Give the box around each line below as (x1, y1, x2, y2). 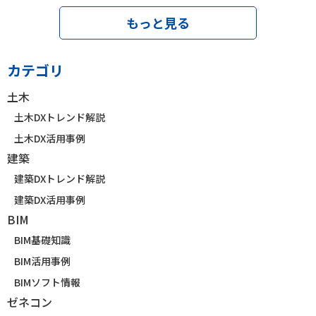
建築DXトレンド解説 (14, 171, 105, 186)
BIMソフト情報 (14, 274, 80, 289)
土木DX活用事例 (14, 130, 85, 145)
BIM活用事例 (14, 253, 71, 268)
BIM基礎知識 (14, 232, 71, 247)
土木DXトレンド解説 (14, 109, 105, 124)
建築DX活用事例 (14, 192, 85, 207)
